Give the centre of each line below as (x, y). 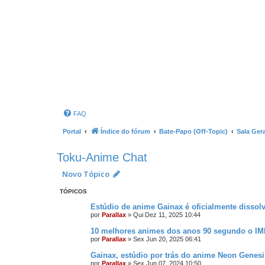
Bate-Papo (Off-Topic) (193, 131)
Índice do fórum (125, 131)
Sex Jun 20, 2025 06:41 (167, 239)
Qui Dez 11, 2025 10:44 (167, 215)
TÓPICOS (73, 191)
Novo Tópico (86, 174)
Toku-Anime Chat (102, 157)
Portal (72, 131)
